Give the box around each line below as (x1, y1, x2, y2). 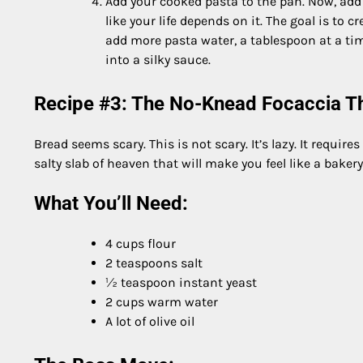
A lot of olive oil (105, 314, 194, 330)
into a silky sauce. (105, 51, 211, 67)
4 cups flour (105, 236, 176, 252)
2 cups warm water (105, 294, 218, 310)
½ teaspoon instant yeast (105, 275, 257, 291)
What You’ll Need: (34, 192, 188, 216)
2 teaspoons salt (105, 255, 203, 271)
